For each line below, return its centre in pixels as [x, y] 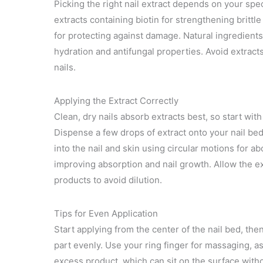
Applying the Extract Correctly [116, 100]
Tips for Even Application [106, 213]
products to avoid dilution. [108, 180]
